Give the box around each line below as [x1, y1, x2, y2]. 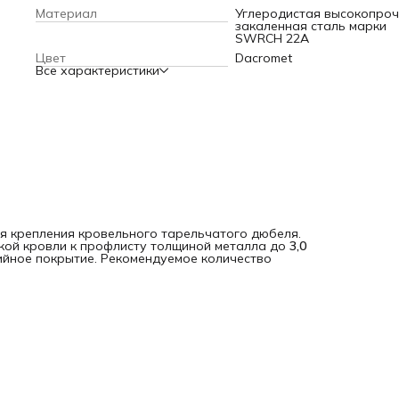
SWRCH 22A [235, 30, 309, 46]
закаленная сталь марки [235, 18, 387, 34]
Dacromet [235, 50, 292, 66]
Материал [36, 5, 97, 21]
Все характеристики [36, 62, 159, 78]
